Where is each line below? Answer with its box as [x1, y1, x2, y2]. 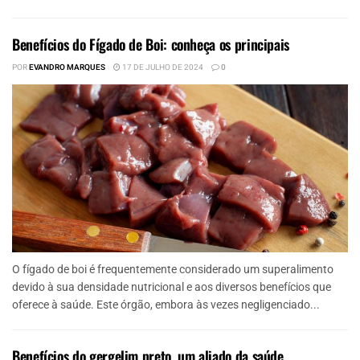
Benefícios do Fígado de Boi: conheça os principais [12, 33, 289, 55]
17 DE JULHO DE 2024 [121, 61, 203, 73]
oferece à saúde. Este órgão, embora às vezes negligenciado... [12, 297, 320, 311]
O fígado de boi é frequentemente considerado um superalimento [12, 262, 333, 276]
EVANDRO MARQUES [29, 61, 105, 73]
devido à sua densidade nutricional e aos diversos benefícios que [12, 280, 331, 293]
